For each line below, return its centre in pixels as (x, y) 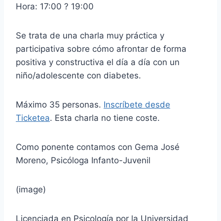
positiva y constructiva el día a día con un (98, 62)
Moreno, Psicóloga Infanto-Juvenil (83, 160)
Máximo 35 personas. (60, 104)
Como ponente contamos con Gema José (98, 147)
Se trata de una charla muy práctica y (90, 35)
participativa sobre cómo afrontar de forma (101, 49)
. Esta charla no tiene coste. (105, 118)
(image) (31, 189)
